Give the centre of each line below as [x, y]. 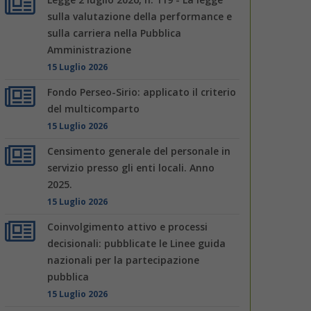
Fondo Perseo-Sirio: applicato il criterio [142, 92]
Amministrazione [90, 49]
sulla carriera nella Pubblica [115, 33]
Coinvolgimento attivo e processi [128, 226]
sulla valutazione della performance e [140, 16]
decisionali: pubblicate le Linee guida [137, 243]
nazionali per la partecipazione [124, 260]
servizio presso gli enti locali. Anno [131, 167]
